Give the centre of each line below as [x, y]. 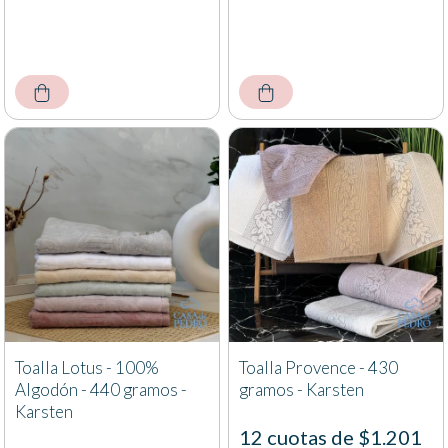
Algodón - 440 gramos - [101, 390]
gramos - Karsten [301, 390]
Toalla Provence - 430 [318, 368]
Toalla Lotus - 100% [87, 368]
